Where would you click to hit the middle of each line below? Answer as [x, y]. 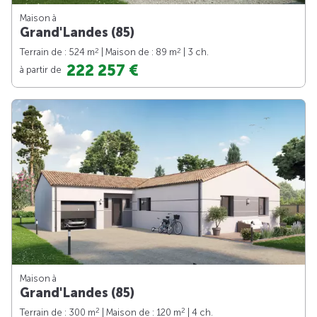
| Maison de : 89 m [138, 52]
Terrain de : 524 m [57, 52]
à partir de [42, 69]
